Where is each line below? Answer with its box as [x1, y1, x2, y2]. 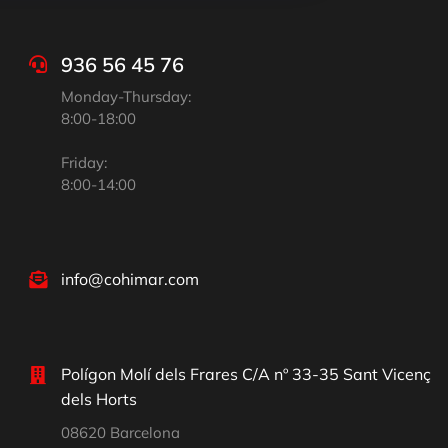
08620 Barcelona [60, 423, 180, 443]
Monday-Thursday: [60, 87, 191, 107]
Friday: [60, 153, 107, 173]
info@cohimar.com [60, 268, 199, 289]
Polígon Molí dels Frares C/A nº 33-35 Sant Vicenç [60, 364, 431, 385]
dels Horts [60, 389, 137, 410]
